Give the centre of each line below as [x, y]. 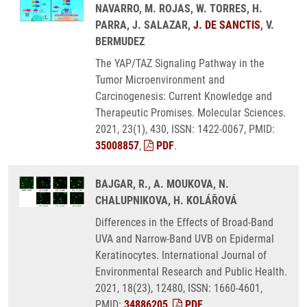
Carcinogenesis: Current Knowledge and [184, 96]
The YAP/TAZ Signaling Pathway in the [180, 63]
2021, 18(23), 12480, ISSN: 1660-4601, [179, 288]
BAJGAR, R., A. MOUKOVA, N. [162, 184]
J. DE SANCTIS [227, 25]
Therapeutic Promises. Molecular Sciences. [191, 113]
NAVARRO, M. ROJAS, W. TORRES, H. [179, 9]
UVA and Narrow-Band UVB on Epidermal [185, 239]
